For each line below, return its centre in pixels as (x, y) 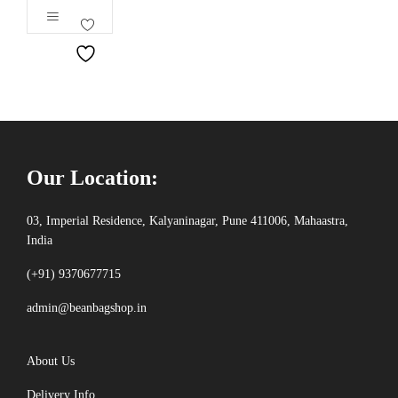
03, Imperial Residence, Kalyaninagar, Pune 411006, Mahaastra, (187, 220)
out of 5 (70, 14)
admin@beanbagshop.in (87, 307)
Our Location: (92, 177)
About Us (51, 361)
